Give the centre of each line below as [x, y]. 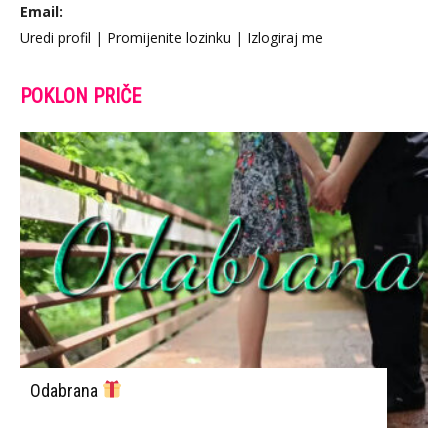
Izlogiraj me [285, 37]
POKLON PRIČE [80, 95]
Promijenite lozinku [169, 37]
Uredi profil [55, 37]
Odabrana [66, 390]
